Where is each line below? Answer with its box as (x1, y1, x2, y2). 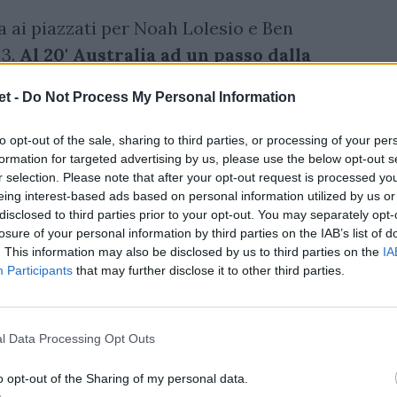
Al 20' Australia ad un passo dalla (19, 43, 311, 66)
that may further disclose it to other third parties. (73, 262, 345, 277)
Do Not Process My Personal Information (22, 89, 296, 105)
